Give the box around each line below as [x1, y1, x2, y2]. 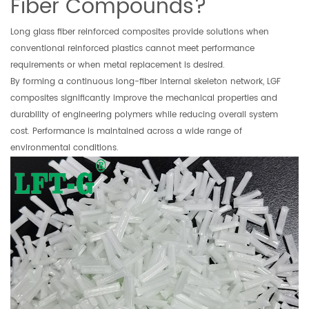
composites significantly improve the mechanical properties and [10, 92, 277, 106]
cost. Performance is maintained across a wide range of [10, 125, 242, 139]
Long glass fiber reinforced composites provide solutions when [10, 26, 269, 39]
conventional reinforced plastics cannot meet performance [10, 42, 255, 56]
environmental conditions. [10, 141, 119, 155]
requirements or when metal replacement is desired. [10, 59, 225, 72]
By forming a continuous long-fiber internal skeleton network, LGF [10, 75, 281, 89]
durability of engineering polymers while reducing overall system [10, 108, 278, 122]
